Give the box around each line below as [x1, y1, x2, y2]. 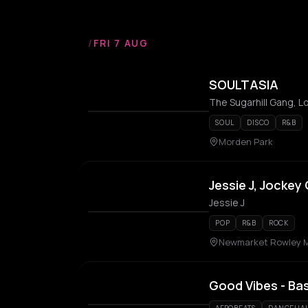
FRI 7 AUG [93, 36, 148, 49]
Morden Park [219, 135, 273, 148]
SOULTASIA [209, 76, 278, 93]
